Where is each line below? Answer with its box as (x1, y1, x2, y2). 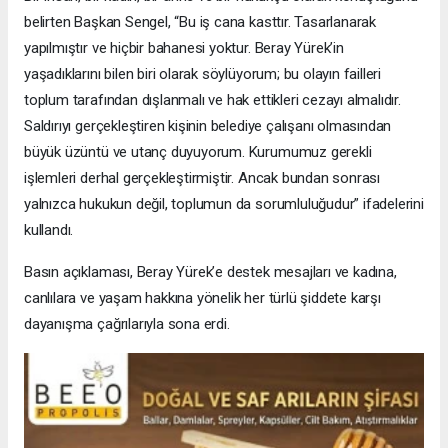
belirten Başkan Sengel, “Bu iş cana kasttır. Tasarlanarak (24, 12, 377, 31)
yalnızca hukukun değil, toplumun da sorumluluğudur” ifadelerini (24, 194, 424, 213)
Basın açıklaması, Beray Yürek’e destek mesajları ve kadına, (24, 262, 397, 281)
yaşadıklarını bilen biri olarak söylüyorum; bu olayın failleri (24, 64, 382, 83)
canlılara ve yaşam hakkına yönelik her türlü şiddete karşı (24, 288, 381, 307)
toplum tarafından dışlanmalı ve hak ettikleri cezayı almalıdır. (24, 90, 401, 109)
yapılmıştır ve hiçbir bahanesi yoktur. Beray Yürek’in (24, 38, 344, 57)
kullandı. (24, 220, 74, 239)
